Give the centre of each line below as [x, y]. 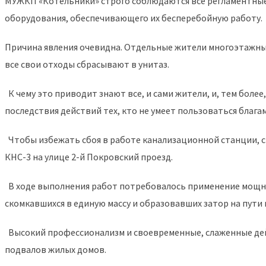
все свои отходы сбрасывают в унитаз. [87, 64]
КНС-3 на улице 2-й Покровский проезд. [90, 156]
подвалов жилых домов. [56, 249]
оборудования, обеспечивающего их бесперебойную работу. [134, 18]
